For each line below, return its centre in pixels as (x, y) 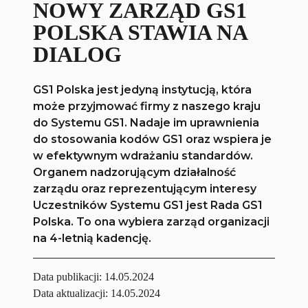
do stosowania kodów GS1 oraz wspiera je (153, 140)
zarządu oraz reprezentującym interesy (145, 189)
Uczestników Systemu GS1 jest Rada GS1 (148, 206)
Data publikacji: (69, 277)
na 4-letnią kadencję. (92, 239)
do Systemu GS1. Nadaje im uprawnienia (146, 123)
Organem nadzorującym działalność (135, 173)
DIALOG (78, 55)
